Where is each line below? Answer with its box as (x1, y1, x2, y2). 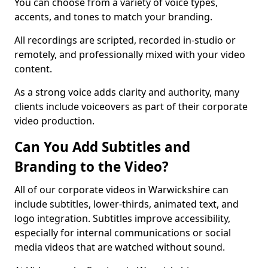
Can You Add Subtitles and (14, 138, 190, 156)
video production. (14, 114, 95, 127)
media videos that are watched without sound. (14, 240, 225, 254)
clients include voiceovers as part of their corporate (14, 100, 248, 113)
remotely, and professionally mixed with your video (14, 48, 245, 61)
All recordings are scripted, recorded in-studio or (14, 33, 236, 47)
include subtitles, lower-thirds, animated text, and (14, 197, 239, 211)
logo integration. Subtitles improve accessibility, (14, 212, 230, 225)
